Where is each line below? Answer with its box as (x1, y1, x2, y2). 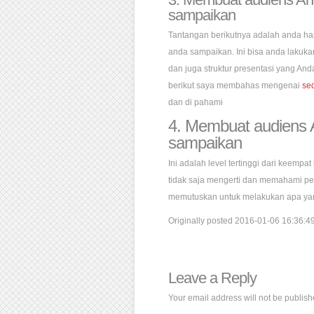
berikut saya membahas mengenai (168, 81, 302, 90)
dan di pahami (168, 97, 223, 107)
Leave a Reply (168, 269, 257, 287)
